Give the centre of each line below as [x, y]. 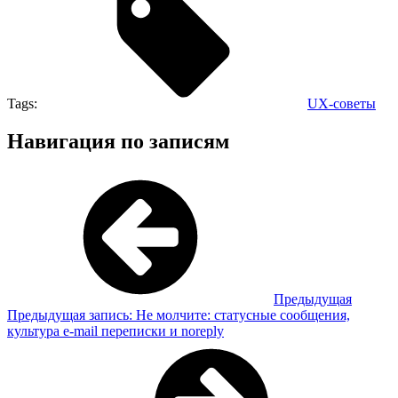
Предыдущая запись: [70, 315]
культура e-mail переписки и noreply [115, 331]
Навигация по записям [118, 141]
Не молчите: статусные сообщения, [243, 315]
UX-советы [342, 103]
